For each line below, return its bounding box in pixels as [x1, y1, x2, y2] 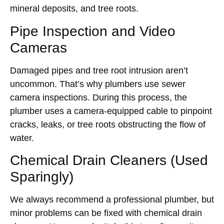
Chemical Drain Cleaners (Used [10, 152, 208, 168]
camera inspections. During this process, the [10, 92, 187, 102]
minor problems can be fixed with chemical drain [10, 208, 202, 218]
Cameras [10, 39, 67, 55]
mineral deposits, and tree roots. [10, 3, 138, 14]
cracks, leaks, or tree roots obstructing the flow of [10, 119, 205, 129]
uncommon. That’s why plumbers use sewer [10, 78, 185, 89]
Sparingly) [10, 169, 73, 185]
